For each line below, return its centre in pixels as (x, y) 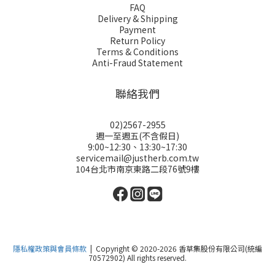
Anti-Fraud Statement (137, 63)
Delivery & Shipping (137, 18)
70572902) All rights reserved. (137, 258)
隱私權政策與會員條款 (50, 248)
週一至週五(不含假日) (137, 136)
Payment (137, 29)
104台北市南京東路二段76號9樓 (137, 169)
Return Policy (137, 41)
